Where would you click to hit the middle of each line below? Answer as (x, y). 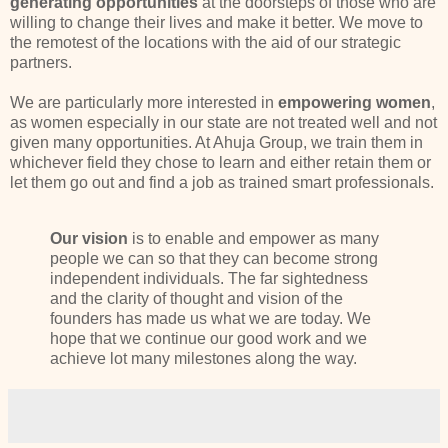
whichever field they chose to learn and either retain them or (220, 163)
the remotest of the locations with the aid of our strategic (205, 43)
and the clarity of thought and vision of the (196, 299)
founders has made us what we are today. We (210, 319)
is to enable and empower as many (255, 239)
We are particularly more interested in (144, 103)
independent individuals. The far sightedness (209, 279)
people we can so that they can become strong (214, 259)
